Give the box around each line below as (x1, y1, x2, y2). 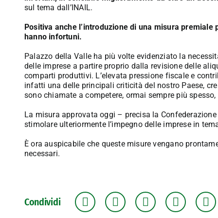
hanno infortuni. (24, 32, 82, 41)
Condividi (24, 196, 61, 208)
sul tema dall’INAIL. (24, 2, 93, 12)
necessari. (24, 148, 60, 158)
